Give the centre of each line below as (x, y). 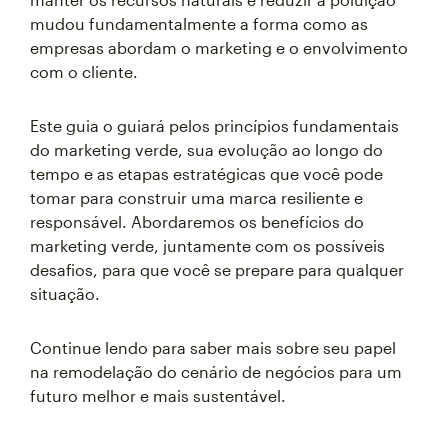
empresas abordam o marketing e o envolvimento (219, 47)
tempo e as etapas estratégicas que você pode (206, 173)
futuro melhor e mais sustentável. (158, 395)
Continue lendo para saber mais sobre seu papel (213, 347)
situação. (65, 293)
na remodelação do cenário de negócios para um (216, 371)
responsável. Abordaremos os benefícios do (197, 221)
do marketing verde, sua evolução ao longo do (206, 149)
